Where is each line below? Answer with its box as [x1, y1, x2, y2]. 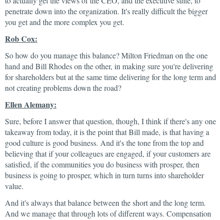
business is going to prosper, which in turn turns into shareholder [5, 170, 204, 180]
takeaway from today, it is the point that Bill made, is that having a [5, 127, 209, 137]
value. [5, 181, 24, 191]
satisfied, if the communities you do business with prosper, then [5, 159, 199, 169]
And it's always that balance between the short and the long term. [5, 197, 206, 208]
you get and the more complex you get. [5, 17, 124, 27]
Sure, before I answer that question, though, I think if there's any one [5, 116, 216, 126]
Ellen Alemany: [5, 99, 56, 110]
